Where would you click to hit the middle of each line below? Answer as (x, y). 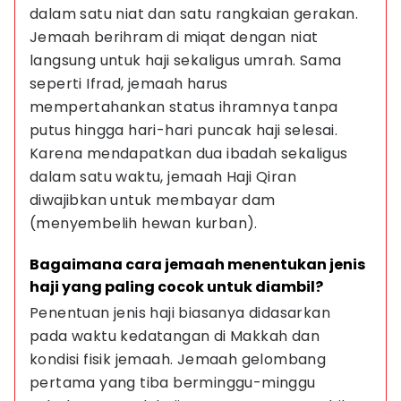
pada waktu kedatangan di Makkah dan (177, 336)
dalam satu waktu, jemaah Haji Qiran (165, 177)
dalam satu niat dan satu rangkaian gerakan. (196, 14)
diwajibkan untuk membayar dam (154, 200)
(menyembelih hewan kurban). (144, 223)
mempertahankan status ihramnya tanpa (186, 107)
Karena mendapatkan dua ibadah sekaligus (191, 154)
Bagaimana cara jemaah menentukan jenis (199, 264)
